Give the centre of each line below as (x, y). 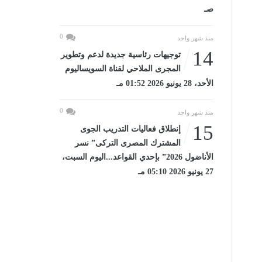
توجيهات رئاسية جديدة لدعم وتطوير (120, 55)
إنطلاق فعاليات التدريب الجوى (130, 129)
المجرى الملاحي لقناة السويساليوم (123, 69)
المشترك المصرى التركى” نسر (127, 143)
